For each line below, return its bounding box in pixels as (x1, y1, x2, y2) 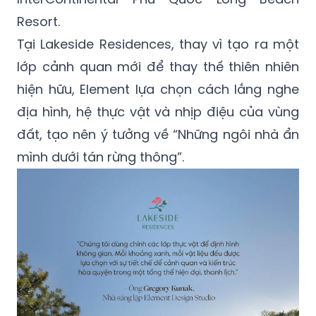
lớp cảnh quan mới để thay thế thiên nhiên (17, 57, 299, 75)
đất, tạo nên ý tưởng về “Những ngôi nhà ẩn (17, 125, 299, 143)
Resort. (17, 12, 60, 30)
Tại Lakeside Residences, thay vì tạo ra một (17, 35, 299, 53)
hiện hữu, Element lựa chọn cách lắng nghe (17, 80, 299, 98)
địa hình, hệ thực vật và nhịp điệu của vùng (17, 102, 299, 121)
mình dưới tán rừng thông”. (17, 147, 184, 166)
